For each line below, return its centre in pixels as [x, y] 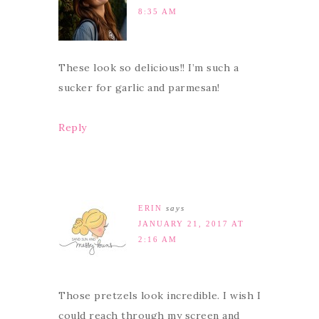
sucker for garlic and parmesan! [139, 87]
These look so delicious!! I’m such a [148, 67]
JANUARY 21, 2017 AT [191, 223]
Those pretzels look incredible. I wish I [159, 295]
